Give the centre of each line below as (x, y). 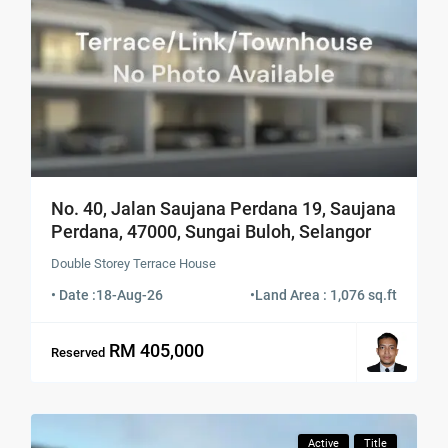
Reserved (78, 353)
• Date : (74, 294)
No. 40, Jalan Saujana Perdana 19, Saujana (224, 208)
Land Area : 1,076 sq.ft (325, 294)
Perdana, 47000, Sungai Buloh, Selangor (211, 231)
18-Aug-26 (130, 294)
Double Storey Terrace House (134, 263)
